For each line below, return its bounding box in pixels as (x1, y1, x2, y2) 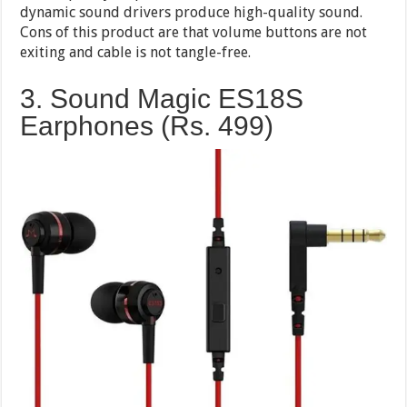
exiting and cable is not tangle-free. (20, 44, 252, 62)
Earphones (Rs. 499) (20, 111, 274, 142)
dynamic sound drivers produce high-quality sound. (20, 4, 363, 22)
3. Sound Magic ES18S (20, 84, 304, 114)
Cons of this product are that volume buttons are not (20, 24, 368, 42)
